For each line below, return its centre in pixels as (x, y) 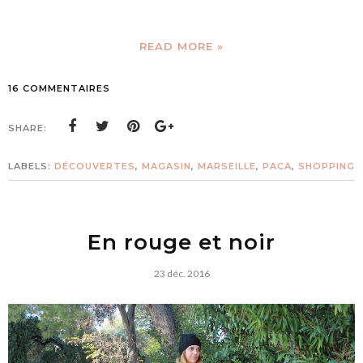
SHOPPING (327, 167)
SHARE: (28, 128)
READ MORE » (181, 47)
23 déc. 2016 (181, 274)
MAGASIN (167, 167)
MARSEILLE (227, 167)
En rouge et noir (181, 243)
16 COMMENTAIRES (59, 89)
